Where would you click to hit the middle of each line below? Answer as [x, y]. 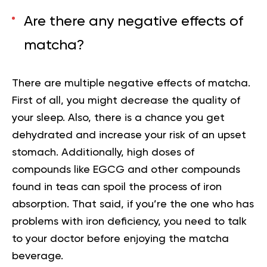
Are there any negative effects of [133, 21]
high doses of [161, 152]
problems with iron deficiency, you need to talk [129, 221]
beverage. [39, 256]
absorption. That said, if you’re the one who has [133, 204]
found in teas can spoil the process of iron [117, 187]
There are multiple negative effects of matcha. [131, 83]
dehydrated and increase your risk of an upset [129, 135]
